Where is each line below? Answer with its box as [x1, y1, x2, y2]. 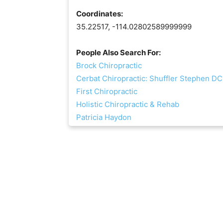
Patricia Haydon [76, 112, 131, 122]
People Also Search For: [76, 47, 161, 57]
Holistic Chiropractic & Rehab [76, 99, 179, 109]
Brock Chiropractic [76, 60, 142, 70]
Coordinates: [76, 8, 123, 18]
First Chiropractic [76, 86, 137, 96]
